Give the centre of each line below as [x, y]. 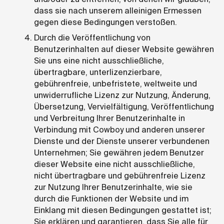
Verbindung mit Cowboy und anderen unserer [119, 129]
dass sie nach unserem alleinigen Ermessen [118, 10]
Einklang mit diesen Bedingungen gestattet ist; [123, 210]
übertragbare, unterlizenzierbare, [98, 72]
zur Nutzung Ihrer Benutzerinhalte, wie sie [113, 187]
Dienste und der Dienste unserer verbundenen [122, 141]
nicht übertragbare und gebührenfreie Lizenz [120, 175]
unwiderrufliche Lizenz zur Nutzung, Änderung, [122, 95]
